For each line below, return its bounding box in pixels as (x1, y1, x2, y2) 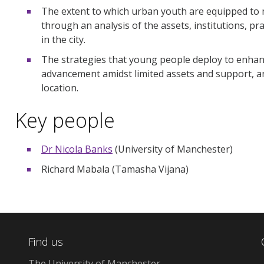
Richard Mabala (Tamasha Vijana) (41, 162, 189, 176)
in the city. (41, 32, 85, 46)
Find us (28, 234, 64, 249)
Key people (15, 106, 115, 134)
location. (41, 81, 78, 94)
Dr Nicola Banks (41, 142, 113, 156)
